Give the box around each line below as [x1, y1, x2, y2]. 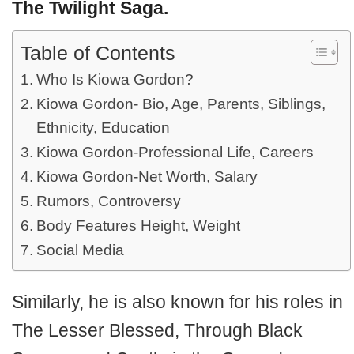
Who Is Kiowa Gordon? [36, 71, 194, 88]
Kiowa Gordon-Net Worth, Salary [36, 168, 258, 185]
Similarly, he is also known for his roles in [12, 292, 343, 312]
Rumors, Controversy [36, 193, 181, 209]
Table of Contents [21, 42, 175, 64]
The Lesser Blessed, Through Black [12, 320, 303, 341]
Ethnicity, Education [36, 119, 170, 136]
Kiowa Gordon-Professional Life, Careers [36, 144, 314, 160]
